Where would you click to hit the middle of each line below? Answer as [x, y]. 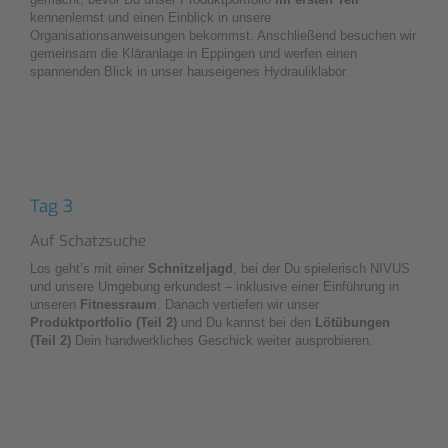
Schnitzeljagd [190, 268]
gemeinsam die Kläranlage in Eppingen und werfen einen [193, 53]
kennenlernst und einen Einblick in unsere [150, 17]
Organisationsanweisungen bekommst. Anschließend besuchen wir [223, 35]
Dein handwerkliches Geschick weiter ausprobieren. [222, 340]
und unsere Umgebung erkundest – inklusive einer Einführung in [214, 286]
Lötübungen [352, 322]
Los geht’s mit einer [89, 268]
